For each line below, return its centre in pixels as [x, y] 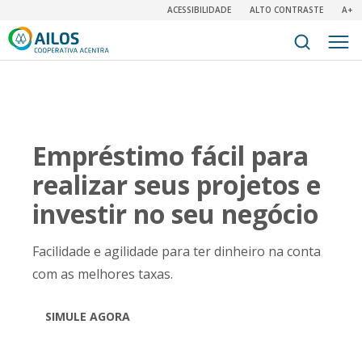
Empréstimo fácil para [170, 156]
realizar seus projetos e [177, 185]
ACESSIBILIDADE [199, 10]
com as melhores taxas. [103, 274]
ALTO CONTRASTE [286, 10]
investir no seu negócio [175, 214]
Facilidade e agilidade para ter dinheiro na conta [177, 251]
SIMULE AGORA [88, 316]
